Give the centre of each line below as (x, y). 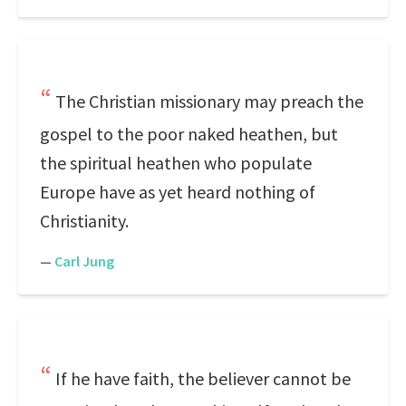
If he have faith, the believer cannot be (203, 378)
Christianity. (84, 221)
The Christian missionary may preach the (209, 101)
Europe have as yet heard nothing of (178, 192)
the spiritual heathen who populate (176, 163)
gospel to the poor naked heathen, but (189, 134)
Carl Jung (84, 261)
